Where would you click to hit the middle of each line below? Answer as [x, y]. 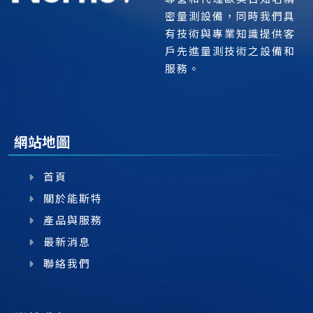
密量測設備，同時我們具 [230, 16]
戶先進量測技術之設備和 [230, 51]
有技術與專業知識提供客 [230, 34]
